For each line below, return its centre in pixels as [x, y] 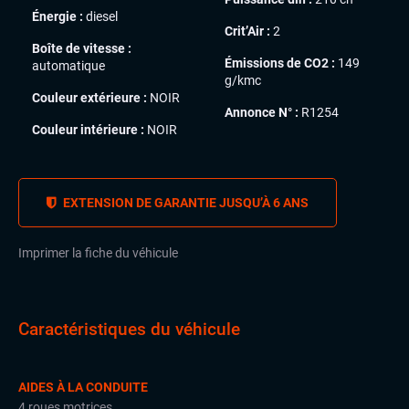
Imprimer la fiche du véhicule [98, 253]
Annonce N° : [262, 112]
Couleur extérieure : [89, 97]
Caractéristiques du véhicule [129, 330]
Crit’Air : [247, 31]
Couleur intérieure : [88, 129]
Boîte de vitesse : [82, 48]
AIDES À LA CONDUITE [83, 388]
